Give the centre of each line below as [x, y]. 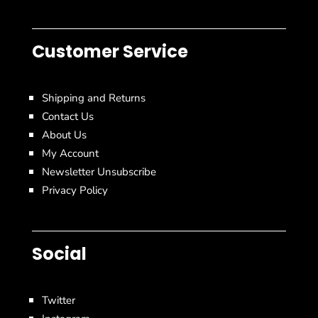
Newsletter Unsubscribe [99, 172]
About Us [64, 135]
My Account [70, 154]
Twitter [58, 301]
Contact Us [67, 117]
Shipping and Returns [93, 98]
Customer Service [110, 52]
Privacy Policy [75, 191]
